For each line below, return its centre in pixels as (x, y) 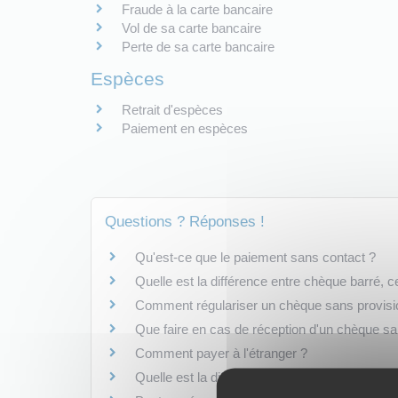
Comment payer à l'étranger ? (221, 353)
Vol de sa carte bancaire (191, 28)
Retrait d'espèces (172, 109)
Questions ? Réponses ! (185, 222)
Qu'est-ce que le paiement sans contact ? (255, 257)
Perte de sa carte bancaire (198, 46)
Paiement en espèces (185, 128)
